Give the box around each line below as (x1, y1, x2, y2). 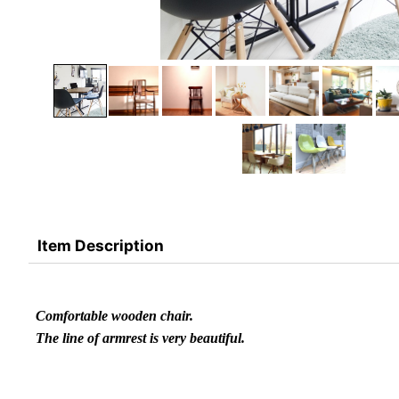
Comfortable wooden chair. (36, 307, 193, 323)
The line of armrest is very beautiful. (36, 330, 245, 346)
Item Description (37, 235, 164, 255)
